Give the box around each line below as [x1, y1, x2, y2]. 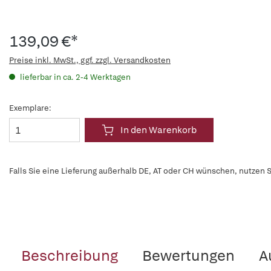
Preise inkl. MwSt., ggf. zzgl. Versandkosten [9, 55, 171, 65]
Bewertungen [142, 246, 235, 265]
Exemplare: [9, 103, 51, 113]
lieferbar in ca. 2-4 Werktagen [18, 72, 131, 82]
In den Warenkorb [120, 124, 197, 136]
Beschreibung [21, 246, 118, 265]
